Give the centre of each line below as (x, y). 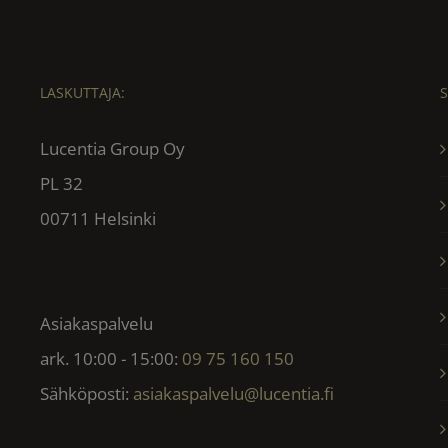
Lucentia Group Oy (112, 148)
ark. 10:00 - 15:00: (110, 358)
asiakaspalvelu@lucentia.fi (233, 393)
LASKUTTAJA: (82, 92)
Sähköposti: (86, 393)
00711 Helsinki (97, 218)
